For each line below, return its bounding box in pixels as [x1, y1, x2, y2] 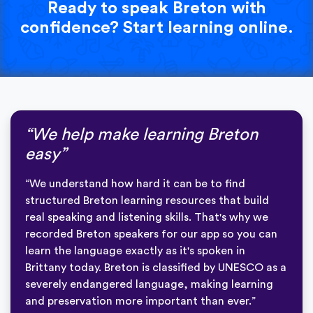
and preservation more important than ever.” [25, 295, 256, 307]
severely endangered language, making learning [25, 278, 273, 290]
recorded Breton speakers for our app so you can [25, 228, 277, 240]
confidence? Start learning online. [20, 19, 293, 36]
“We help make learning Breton [25, 126, 258, 143]
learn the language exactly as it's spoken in [25, 245, 245, 256]
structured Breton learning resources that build [25, 194, 269, 206]
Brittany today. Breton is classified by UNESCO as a [25, 261, 286, 273]
